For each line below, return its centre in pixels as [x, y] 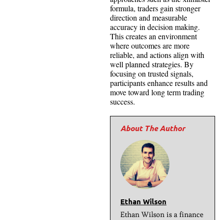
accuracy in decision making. [155, 27]
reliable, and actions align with [157, 55]
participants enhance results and [159, 82]
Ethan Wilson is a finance [162, 214]
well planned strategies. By [152, 64]
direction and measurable [149, 17]
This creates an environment [153, 36]
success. [124, 101]
